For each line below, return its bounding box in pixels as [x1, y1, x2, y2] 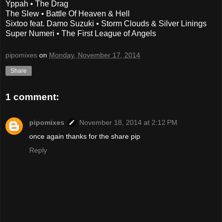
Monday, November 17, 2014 [49, 51, 140, 59]
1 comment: [5, 91, 59, 102]
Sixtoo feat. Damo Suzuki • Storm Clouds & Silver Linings [5, 19, 207, 28]
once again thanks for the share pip [29, 132, 140, 141]
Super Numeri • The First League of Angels [5, 29, 156, 38]
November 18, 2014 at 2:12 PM [79, 118, 177, 127]
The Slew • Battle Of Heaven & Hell [5, 9, 130, 18]
